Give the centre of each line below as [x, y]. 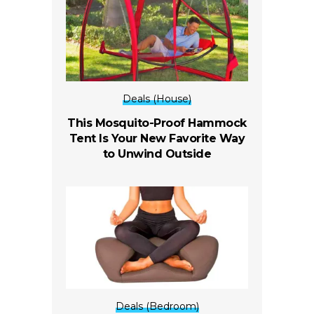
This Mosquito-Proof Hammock [157, 123]
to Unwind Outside [157, 153]
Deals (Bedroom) [157, 306]
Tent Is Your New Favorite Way [157, 138]
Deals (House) [157, 98]
